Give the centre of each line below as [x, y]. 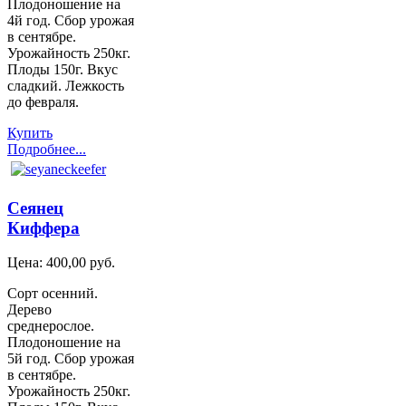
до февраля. [43, 101]
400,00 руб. [81, 263]
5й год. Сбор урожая [71, 359]
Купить [30, 132]
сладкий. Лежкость [66, 85]
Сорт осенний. [53, 294]
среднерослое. [51, 326]
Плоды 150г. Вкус [63, 69]
